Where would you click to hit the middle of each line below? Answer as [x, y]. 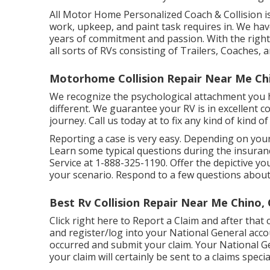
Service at [72, 163]
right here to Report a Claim [136, 221]
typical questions [143, 151]
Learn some [77, 151]
